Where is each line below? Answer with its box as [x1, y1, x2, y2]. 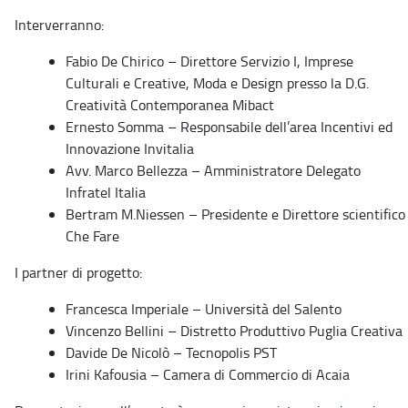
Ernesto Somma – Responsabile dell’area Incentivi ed [66, 116, 393, 137]
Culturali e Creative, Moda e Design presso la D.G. [66, 72, 369, 93]
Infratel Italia [66, 181, 146, 202]
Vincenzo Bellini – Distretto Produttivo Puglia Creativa [66, 320, 403, 341]
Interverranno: [15, 14, 104, 35]
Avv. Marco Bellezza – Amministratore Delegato [66, 159, 361, 180]
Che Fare [66, 225, 119, 246]
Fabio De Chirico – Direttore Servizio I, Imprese [66, 50, 353, 71]
